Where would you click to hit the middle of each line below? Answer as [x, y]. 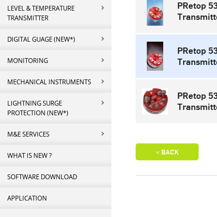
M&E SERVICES [28, 134]
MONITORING [28, 61]
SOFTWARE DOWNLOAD [42, 177]
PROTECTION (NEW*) [38, 113]
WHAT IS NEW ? [30, 155]
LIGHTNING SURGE [35, 103]
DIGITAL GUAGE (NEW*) [41, 39]
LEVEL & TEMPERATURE [41, 8]
